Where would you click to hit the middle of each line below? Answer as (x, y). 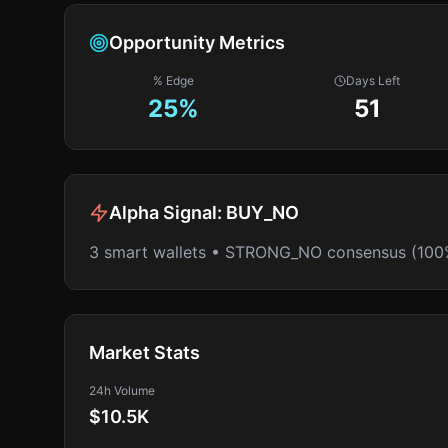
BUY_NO (262, 212)
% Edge (174, 80)
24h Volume (122, 390)
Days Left (373, 80)
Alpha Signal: (167, 212)
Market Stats (144, 352)
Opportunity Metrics (197, 42)
